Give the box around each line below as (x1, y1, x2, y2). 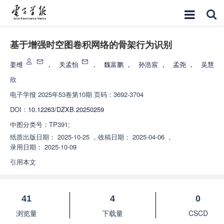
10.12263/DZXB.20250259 (28, 104, 104, 114)
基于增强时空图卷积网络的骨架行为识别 (10, 40, 172, 50)
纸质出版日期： (10, 132, 55, 141)
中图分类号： (10, 119, 49, 129)
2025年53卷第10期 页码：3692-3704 (38, 89, 143, 99)
